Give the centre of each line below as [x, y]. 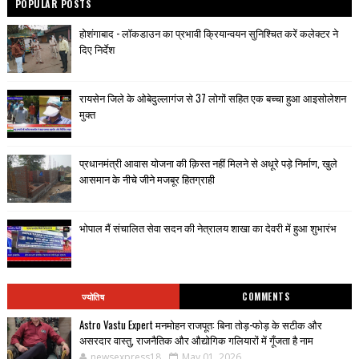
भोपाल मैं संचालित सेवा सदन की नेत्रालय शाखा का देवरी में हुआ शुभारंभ [208, 227]
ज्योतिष [93, 296]
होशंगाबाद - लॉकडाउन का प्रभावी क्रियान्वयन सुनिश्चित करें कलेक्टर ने [208, 32]
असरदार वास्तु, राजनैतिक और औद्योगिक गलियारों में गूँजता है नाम [196, 339]
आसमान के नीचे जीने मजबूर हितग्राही [147, 178]
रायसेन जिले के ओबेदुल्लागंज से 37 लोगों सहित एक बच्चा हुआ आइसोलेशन [212, 97]
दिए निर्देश [97, 48]
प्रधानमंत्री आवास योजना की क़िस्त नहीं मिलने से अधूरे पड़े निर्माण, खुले [208, 162]
